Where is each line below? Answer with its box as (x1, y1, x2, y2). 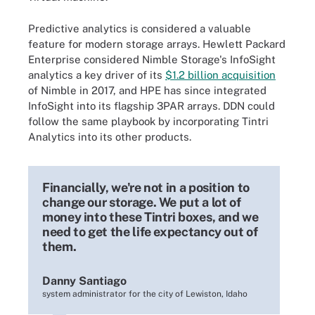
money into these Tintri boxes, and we (42, 209, 259, 224)
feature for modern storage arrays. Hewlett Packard (28, 37, 285, 50)
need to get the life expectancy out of (42, 224, 258, 239)
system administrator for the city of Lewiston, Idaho (42, 288, 247, 299)
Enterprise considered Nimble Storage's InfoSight (28, 53, 276, 65)
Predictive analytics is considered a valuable (28, 22, 251, 34)
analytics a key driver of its (28, 68, 165, 81)
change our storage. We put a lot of (42, 194, 241, 210)
